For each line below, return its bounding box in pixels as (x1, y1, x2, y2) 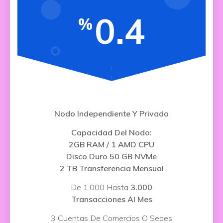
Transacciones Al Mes (71, 194, 152, 204)
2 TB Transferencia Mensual (59, 163, 164, 173)
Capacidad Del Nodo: (71, 127, 152, 137)
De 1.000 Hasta (71, 182, 130, 192)
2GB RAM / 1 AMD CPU (69, 139, 154, 149)
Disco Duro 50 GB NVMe (66, 151, 157, 161)
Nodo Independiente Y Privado (54, 109, 169, 118)
